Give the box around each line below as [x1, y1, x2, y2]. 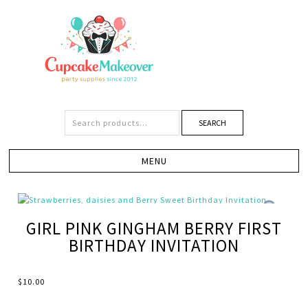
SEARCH [199, 118, 226, 128]
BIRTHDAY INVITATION [69, 234, 239, 256]
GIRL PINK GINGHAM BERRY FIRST [26, 217, 282, 239]
